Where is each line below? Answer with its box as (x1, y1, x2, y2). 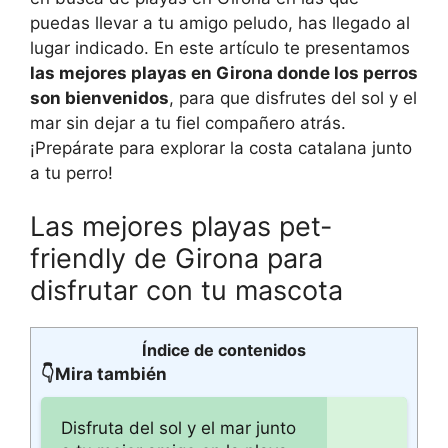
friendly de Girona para (30, 242, 323, 275)
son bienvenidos (30, 87, 169, 108)
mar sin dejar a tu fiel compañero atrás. (30, 112, 346, 133)
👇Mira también (41, 364, 167, 384)
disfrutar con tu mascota (30, 274, 343, 307)
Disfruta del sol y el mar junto (61, 418, 296, 438)
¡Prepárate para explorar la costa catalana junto (30, 137, 412, 158)
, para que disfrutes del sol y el (169, 87, 417, 108)
